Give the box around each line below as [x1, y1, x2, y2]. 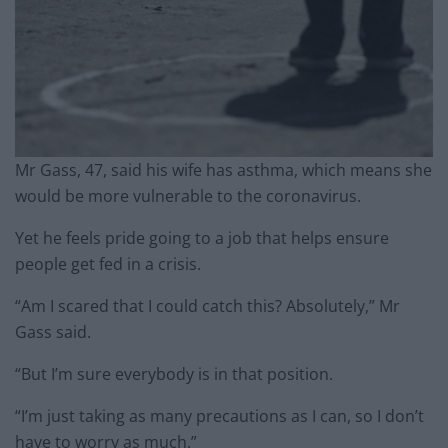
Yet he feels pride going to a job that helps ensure [15, 226, 389, 249]
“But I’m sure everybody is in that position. [15, 362, 333, 385]
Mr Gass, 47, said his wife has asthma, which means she [15, 158, 432, 181]
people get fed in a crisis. [15, 252, 201, 275]
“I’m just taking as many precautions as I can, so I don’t [15, 404, 424, 427]
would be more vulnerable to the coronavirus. [15, 184, 361, 207]
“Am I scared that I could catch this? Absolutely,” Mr [15, 294, 400, 317]
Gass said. [15, 320, 91, 343]
